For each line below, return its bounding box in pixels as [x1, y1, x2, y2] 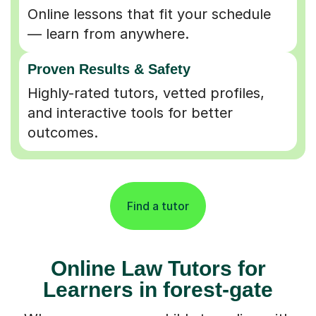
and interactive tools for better [28, 104, 233, 121]
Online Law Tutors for [50, 256, 266, 280]
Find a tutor [127, 198, 189, 213]
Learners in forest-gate [43, 277, 273, 301]
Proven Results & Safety [28, 61, 190, 77]
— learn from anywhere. [28, 25, 189, 42]
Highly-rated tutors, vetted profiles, [28, 84, 265, 102]
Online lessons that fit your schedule [28, 5, 271, 23]
